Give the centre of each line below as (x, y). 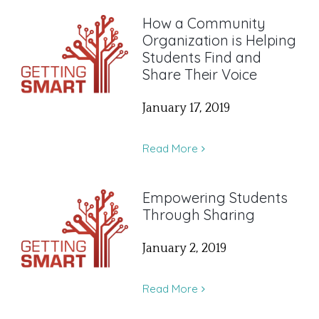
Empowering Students (215, 198)
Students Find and (202, 58)
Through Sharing (199, 215)
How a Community (204, 23)
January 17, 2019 (186, 109)
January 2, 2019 (184, 249)
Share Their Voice (200, 75)
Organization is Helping (219, 41)
